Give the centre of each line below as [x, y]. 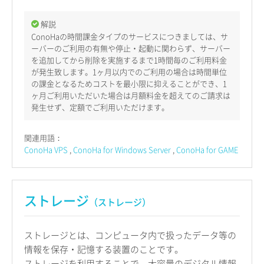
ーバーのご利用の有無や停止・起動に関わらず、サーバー [131, 48]
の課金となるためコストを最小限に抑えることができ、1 [129, 83]
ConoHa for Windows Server [122, 149]
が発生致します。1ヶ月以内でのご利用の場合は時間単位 [129, 71]
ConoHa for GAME [207, 149]
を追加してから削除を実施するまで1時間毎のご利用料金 [129, 60]
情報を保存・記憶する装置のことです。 [104, 249]
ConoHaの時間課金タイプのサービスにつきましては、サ [130, 36]
